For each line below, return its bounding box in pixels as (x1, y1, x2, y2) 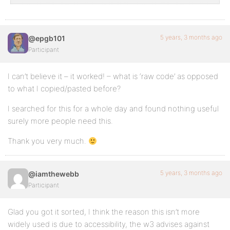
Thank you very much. (8, 136, 88, 146)
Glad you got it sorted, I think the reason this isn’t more (8, 207, 200, 217)
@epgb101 (28, 34, 65, 43)
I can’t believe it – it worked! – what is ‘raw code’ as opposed (8, 71, 218, 81)
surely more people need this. (8, 116, 113, 126)
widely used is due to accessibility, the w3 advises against (8, 219, 209, 229)
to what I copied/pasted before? (8, 84, 121, 93)
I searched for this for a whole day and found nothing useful (8, 104, 219, 113)
